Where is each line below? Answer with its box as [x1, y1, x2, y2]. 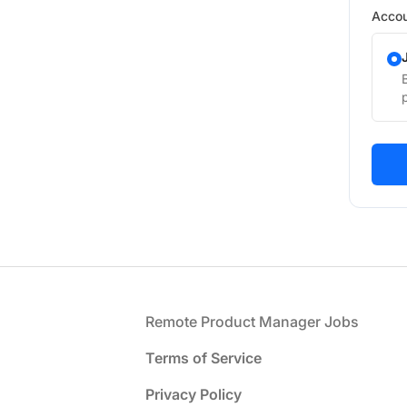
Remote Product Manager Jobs [145, 313, 359, 331]
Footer [28, 312, 72, 330]
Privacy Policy [145, 385, 242, 403]
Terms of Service [145, 349, 262, 367]
